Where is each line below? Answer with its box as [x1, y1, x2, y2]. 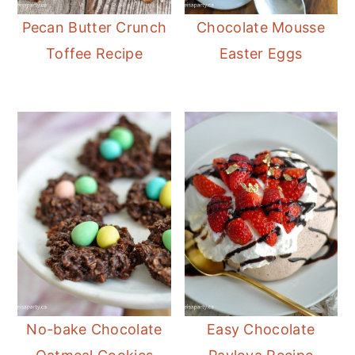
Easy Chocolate [206, 320, 315, 338]
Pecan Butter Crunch [21, 19, 167, 36]
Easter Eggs [219, 45, 303, 63]
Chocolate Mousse [197, 19, 325, 36]
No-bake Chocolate [26, 320, 162, 338]
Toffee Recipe [45, 45, 143, 63]
